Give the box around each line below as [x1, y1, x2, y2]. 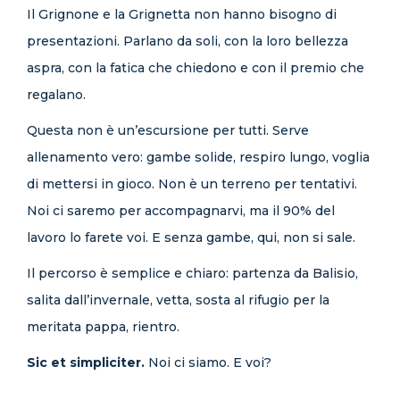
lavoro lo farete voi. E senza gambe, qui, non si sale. [27, 229, 355, 246]
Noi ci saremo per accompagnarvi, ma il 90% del [27, 203, 335, 219]
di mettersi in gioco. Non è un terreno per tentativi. [27, 176, 357, 192]
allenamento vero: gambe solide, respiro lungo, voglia [27, 149, 370, 165]
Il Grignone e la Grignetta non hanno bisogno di [27, 6, 337, 22]
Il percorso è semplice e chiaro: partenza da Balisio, [27, 265, 358, 281]
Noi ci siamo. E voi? [145, 354, 271, 371]
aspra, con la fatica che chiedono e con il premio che [27, 60, 364, 76]
